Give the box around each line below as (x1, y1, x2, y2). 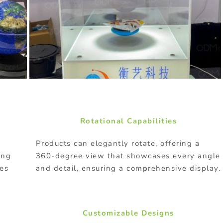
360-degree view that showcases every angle (35, 150, 221, 161)
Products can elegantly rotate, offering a (35, 138, 200, 148)
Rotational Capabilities (80, 115, 177, 126)
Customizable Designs (82, 208, 174, 218)
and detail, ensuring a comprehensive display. (35, 163, 221, 173)
